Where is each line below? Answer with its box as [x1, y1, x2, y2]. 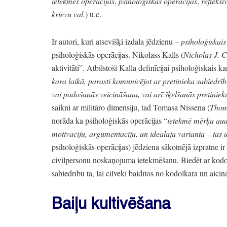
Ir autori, [52, 36, 79, 47]
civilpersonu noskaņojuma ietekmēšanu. [52, 155, 179, 165]
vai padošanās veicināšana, [52, 89, 140, 99]
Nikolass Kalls [130, 49, 181, 60]
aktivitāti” [52, 62, 83, 73]
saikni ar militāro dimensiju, [52, 102, 139, 112]
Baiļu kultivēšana [52, 197, 170, 212]
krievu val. [52, 9, 85, 19]
